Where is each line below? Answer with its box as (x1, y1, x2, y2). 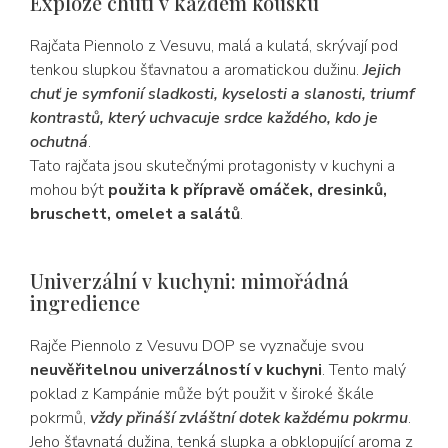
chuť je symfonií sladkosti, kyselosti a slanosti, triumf (30, 83, 415, 105)
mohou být (30, 179, 108, 201)
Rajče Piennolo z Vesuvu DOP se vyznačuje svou (30, 335, 364, 357)
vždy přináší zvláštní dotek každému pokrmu (90, 407, 408, 429)
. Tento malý (322, 359, 406, 381)
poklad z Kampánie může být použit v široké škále (30, 383, 374, 405)
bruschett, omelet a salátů (30, 203, 240, 225)
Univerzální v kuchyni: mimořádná (30, 267, 349, 294)
